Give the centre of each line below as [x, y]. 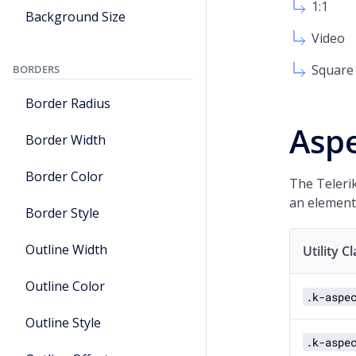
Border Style [62, 213]
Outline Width [66, 250]
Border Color [64, 176]
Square [333, 70]
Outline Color [65, 286]
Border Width [66, 140]
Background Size [75, 17]
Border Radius [68, 103]
